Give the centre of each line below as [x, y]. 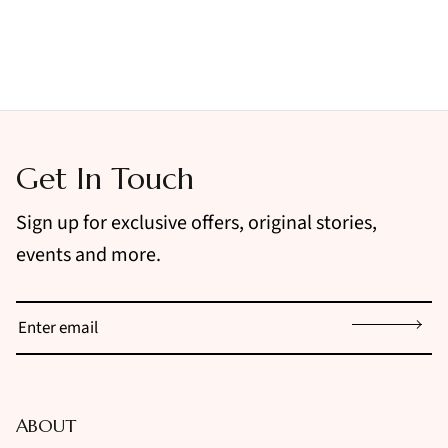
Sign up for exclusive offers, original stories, [196, 222]
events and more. [88, 254]
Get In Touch [105, 178]
